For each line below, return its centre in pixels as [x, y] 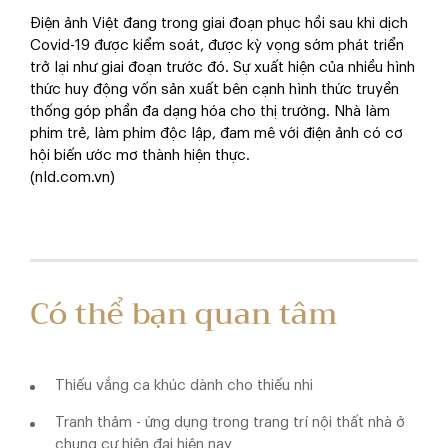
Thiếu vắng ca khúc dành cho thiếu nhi [184, 385]
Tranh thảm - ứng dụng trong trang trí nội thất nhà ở [230, 422]
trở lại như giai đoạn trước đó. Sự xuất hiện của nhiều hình [222, 68]
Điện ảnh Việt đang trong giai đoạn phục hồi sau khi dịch [219, 24]
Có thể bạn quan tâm [183, 314]
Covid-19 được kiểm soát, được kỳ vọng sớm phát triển [217, 46]
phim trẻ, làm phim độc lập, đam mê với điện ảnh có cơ [216, 134]
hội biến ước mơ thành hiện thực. [140, 156]
